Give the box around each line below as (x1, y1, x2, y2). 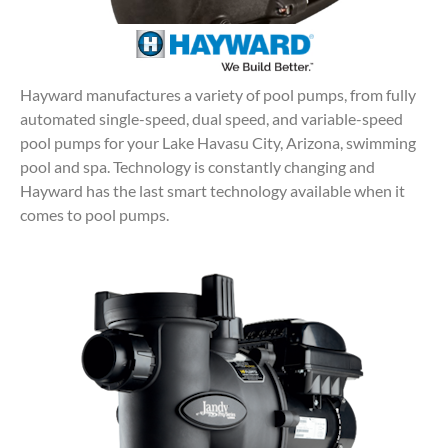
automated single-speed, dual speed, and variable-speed (20, 109, 403, 129)
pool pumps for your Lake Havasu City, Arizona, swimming (20, 133, 416, 153)
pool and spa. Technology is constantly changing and (20, 157, 375, 177)
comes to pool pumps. (20, 205, 169, 225)
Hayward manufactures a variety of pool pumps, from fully (20, 85, 416, 105)
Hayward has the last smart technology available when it (20, 181, 405, 201)
